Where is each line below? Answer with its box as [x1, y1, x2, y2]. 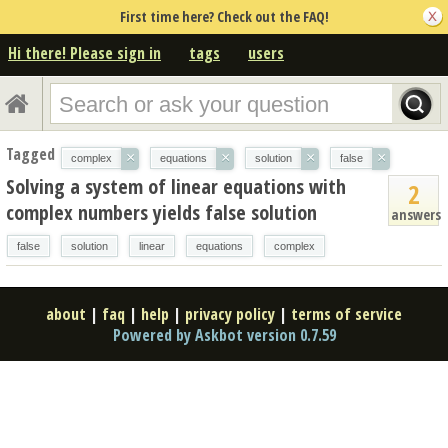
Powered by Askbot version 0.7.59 [112, 323, 336, 346]
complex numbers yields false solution [6, 198, 317, 226]
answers [391, 204, 441, 224]
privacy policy [185, 302, 275, 325]
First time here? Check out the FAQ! [119, 7, 329, 26]
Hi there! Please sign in [8, 41, 161, 64]
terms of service [291, 302, 402, 325]
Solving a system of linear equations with [6, 172, 346, 200]
